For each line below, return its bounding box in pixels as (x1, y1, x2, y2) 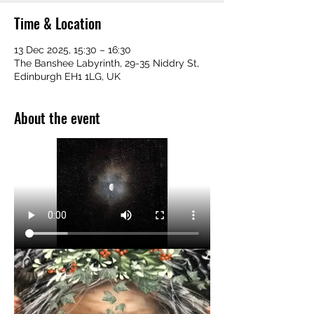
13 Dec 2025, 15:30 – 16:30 (14, 44, 131, 56)
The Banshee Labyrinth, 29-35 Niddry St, (14, 57, 199, 69)
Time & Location (14, 13, 101, 34)
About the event (14, 107, 100, 129)
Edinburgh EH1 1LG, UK (14, 71, 121, 83)
